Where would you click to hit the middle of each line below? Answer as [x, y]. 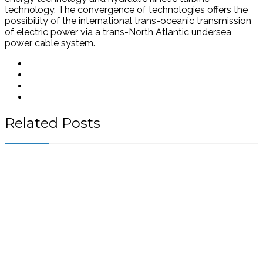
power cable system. [50, 43]
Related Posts [53, 123]
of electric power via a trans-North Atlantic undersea [118, 32]
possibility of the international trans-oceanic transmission [128, 21]
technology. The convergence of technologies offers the [126, 10]
